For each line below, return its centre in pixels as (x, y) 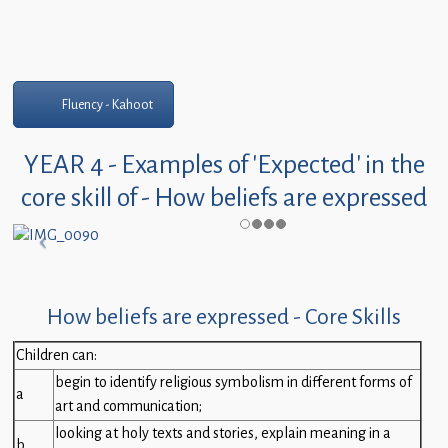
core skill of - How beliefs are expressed (224, 197)
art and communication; (128, 407)
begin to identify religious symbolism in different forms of (233, 383)
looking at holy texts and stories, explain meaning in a (223, 434)
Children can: (56, 356)
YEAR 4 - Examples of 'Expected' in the (224, 164)
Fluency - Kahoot (107, 104)
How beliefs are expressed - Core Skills (224, 317)
